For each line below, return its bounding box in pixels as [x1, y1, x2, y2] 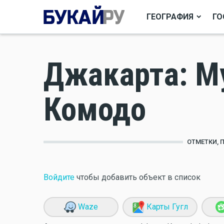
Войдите [43, 172, 74, 182]
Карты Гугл [144, 202, 188, 211]
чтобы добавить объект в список [74, 172, 200, 182]
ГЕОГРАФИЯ [146, 11, 193, 21]
